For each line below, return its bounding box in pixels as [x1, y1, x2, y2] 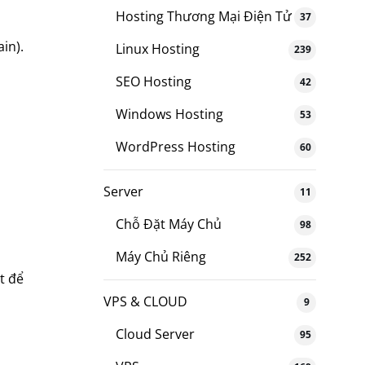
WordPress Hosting [116, 137, 235, 156]
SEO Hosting [116, 72, 191, 90]
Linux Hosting [116, 39, 200, 58]
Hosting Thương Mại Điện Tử [116, 7, 292, 25]
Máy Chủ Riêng [116, 247, 206, 266]
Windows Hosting [116, 104, 223, 123]
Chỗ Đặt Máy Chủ [116, 214, 222, 233]
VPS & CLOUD [103, 292, 187, 310]
